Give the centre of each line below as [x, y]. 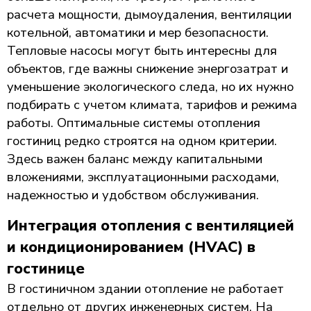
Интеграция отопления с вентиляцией [151, 226]
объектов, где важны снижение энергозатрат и [148, 68]
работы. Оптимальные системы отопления [134, 123]
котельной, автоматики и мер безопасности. [138, 32]
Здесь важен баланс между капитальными [135, 159]
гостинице [46, 269]
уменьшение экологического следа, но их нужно [150, 86]
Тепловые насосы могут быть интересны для [142, 50]
